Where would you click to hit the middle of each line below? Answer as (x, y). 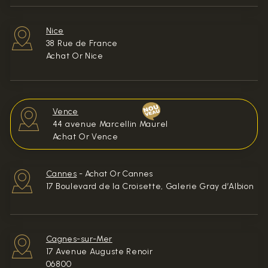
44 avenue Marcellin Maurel (110, 124)
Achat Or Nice (74, 56)
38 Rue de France (82, 43)
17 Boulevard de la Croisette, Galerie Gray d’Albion (150, 186)
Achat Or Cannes (119, 173)
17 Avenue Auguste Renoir (99, 251)
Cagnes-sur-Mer (79, 239)
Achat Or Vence (85, 136)
